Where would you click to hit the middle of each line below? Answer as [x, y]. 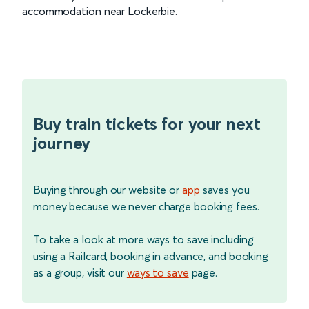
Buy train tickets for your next [147, 123]
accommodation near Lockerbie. [100, 11]
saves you [225, 189]
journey [62, 143]
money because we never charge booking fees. [146, 206]
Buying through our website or [108, 189]
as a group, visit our [80, 272]
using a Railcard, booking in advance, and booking [151, 256]
